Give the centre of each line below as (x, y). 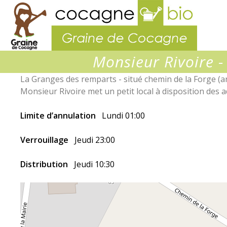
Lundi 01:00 (123, 116)
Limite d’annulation (59, 116)
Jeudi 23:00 (95, 140)
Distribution (45, 164)
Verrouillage (45, 140)
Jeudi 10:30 (94, 164)
